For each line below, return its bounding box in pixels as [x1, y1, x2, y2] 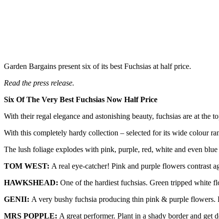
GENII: [4, 195, 31, 204]
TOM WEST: [4, 162, 51, 171]
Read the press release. [4, 79, 74, 88]
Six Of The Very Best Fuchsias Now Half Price [4, 95, 157, 104]
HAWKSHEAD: [4, 178, 60, 187]
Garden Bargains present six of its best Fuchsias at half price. [4, 62, 191, 71]
